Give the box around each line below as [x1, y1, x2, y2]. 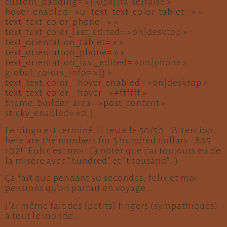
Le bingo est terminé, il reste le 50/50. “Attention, [5, 125, 216, 135]
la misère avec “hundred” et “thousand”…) [5, 155, 178, 166]
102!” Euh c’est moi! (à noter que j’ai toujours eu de [5, 145, 221, 156]
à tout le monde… [5, 210, 79, 221]
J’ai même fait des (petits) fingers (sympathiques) [5, 200, 218, 211]
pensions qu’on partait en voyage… [5, 183, 152, 194]
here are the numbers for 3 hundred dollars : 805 [5, 135, 211, 145]
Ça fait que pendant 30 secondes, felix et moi [5, 173, 198, 183]
